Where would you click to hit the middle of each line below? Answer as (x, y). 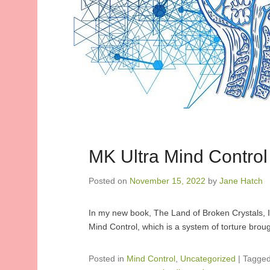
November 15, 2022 (168, 181)
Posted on (109, 181)
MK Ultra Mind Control (178, 156)
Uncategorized (208, 259)
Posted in (108, 259)
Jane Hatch (241, 181)
